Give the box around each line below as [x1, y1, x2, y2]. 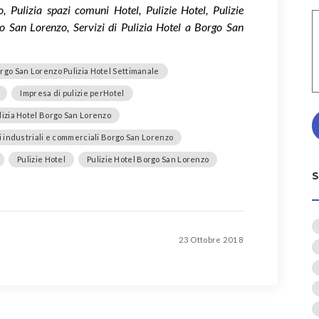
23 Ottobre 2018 [178, 234, 244, 244]
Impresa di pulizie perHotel [20, 88, 125, 98]
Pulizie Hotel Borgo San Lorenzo [87, 154, 209, 164]
